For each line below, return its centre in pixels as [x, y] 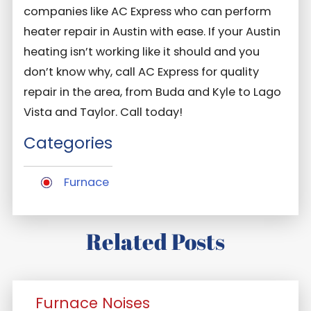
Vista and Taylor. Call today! [103, 112]
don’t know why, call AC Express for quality [142, 72]
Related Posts [155, 241]
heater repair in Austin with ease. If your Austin [152, 31]
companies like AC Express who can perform [148, 11]
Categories [68, 143]
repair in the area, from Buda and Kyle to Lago [153, 92]
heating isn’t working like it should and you [142, 51]
